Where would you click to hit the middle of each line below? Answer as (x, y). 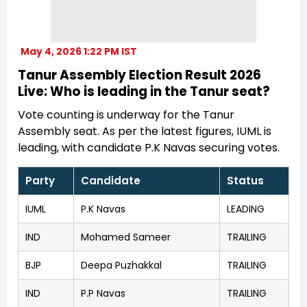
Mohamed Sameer (126, 237)
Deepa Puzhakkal (121, 266)
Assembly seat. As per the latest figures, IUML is (145, 132)
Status (245, 181)
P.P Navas (103, 294)
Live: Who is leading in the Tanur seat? (144, 92)
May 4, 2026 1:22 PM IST (79, 52)
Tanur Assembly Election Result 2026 (139, 75)
